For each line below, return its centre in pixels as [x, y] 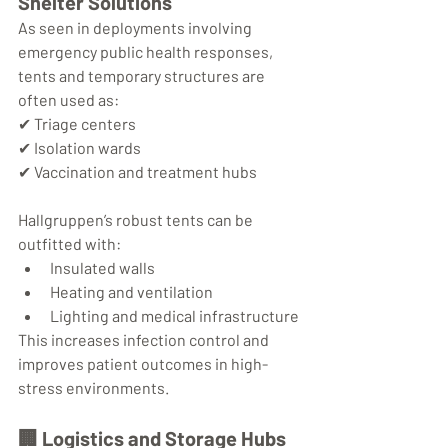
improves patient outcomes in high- [143, 364]
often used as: [68, 100]
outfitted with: [69, 244]
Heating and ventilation [131, 292]
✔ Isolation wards [79, 148]
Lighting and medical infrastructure [174, 316]
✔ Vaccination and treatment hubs [137, 172]
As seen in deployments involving [136, 28]
